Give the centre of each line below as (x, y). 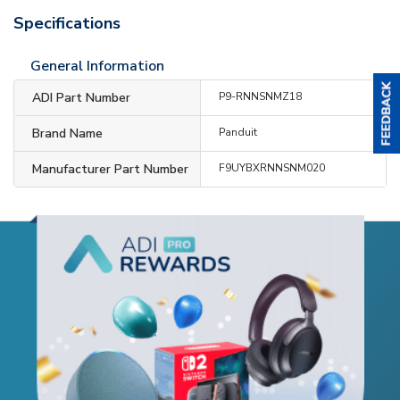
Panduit (237, 132)
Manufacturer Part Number (110, 169)
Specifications (67, 23)
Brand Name (67, 133)
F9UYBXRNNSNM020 (271, 167)
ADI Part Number (81, 97)
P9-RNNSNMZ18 (260, 96)
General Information (97, 66)
